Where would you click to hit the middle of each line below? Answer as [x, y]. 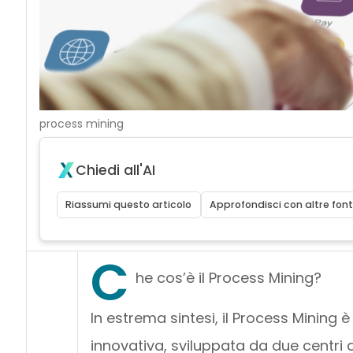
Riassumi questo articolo [129, 204]
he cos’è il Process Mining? [228, 277]
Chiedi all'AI [115, 170]
